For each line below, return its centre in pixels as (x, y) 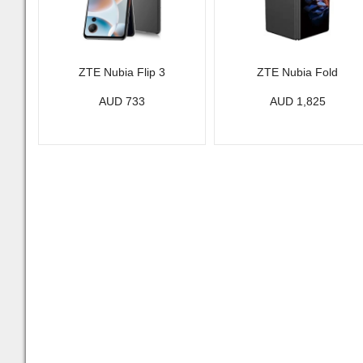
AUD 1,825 (297, 101)
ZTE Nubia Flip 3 (122, 72)
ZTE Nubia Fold (298, 72)
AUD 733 (122, 101)
